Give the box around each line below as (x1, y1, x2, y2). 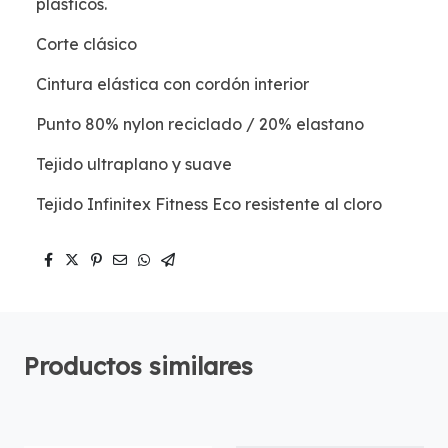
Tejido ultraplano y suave (36, 154, 232, 174)
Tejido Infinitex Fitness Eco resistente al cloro (36, 194, 382, 214)
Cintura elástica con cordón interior (36, 74, 309, 94)
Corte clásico (36, 34, 137, 54)
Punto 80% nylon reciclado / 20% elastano (36, 114, 364, 134)
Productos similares (24, 351, 253, 381)
